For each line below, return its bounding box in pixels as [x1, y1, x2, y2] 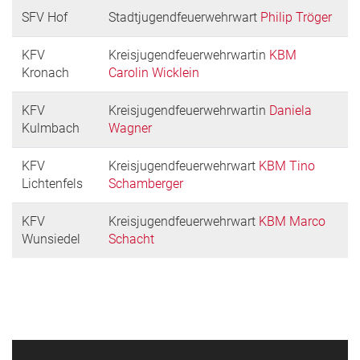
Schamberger [108, 175, 183, 191]
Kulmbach [22, 120, 80, 136]
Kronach [22, 64, 69, 80]
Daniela [269, 102, 312, 118]
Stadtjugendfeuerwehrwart [108, 9, 260, 25]
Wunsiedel [22, 231, 80, 247]
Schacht [108, 231, 154, 247]
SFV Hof [22, 9, 67, 25]
